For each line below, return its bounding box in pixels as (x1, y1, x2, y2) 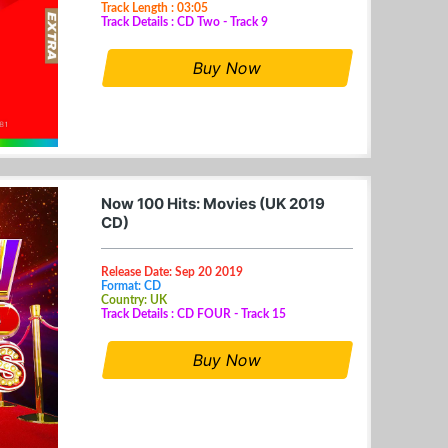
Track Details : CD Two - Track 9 (101, 15, 268, 28)
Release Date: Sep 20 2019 (101, 265, 243, 278)
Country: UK (101, 293, 167, 306)
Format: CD (101, 279, 161, 292)
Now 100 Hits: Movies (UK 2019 (101, 193, 325, 213)
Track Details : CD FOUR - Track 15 (101, 307, 286, 320)
